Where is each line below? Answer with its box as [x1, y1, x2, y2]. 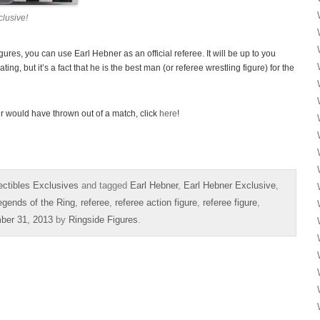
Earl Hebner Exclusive [184, 179, 276, 191]
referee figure [203, 196, 257, 208]
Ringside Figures [69, 214, 138, 225]
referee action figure [115, 196, 197, 208]
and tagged [79, 179, 130, 191]
